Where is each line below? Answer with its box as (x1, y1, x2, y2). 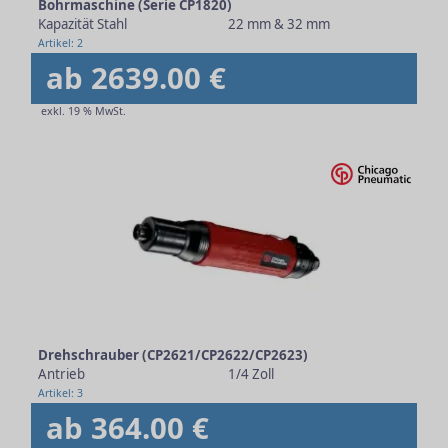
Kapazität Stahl (38, 15, 127, 33)
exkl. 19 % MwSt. (41, 104, 126, 118)
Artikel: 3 (38, 386, 83, 400)
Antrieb (38, 365, 85, 383)
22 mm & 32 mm (227, 15, 330, 33)
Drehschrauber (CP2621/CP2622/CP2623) (38, 346, 308, 364)
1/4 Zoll (227, 365, 274, 383)
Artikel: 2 (38, 36, 83, 50)
